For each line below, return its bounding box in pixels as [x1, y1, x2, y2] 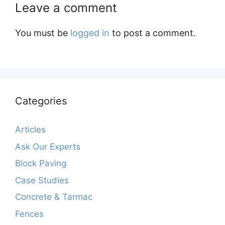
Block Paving [15, 158, 66, 169]
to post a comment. [109, 28, 196, 39]
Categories [15, 95, 67, 107]
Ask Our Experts [15, 141, 80, 152]
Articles [15, 125, 46, 135]
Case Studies [15, 175, 69, 185]
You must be [15, 28, 70, 39]
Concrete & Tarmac [15, 192, 92, 202]
